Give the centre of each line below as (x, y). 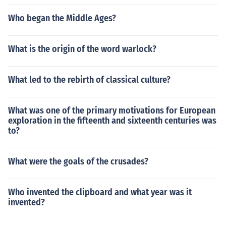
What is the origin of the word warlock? (82, 49)
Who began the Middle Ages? (62, 18)
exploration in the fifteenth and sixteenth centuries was (112, 121)
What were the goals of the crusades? (78, 161)
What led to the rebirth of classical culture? (89, 80)
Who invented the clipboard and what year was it (100, 192)
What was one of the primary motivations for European (112, 110)
